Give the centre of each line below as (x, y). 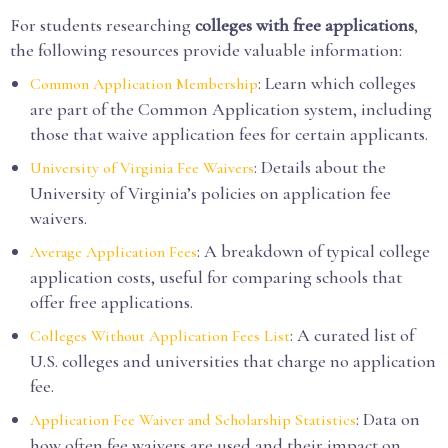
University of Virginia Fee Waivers (142, 168)
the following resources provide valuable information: (206, 50)
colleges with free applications (304, 25)
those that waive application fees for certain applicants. (229, 134)
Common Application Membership (144, 84)
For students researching (102, 25)
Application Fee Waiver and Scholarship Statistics (193, 420)
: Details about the (320, 167)
